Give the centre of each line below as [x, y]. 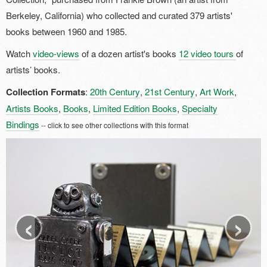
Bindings [23, 124]
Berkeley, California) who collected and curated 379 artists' [119, 15]
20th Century [115, 91]
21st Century [170, 91]
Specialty [200, 108]
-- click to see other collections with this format [114, 125]
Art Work [217, 91]
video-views [56, 53]
